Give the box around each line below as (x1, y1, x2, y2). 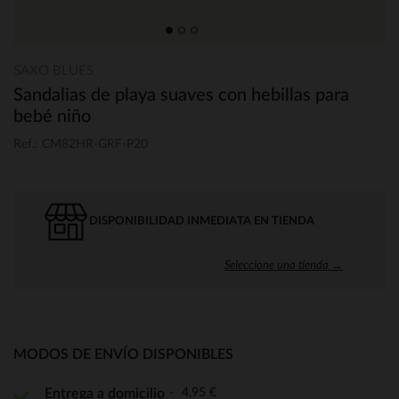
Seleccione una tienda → (224, 256, 343, 272)
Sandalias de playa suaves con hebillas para (13, 86, 349, 104)
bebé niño (13, 108, 91, 126)
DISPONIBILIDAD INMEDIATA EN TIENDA (89, 215, 314, 227)
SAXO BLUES (13, 64, 94, 77)
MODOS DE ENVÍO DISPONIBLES (13, 346, 233, 362)
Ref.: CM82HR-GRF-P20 (13, 137, 148, 151)
